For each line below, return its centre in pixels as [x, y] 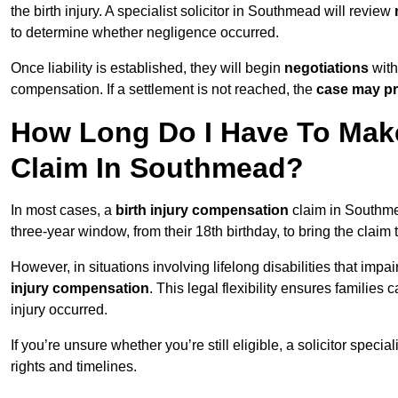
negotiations [325, 68]
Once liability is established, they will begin [146, 68]
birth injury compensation [202, 211]
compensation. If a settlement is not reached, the [163, 90]
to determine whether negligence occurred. [145, 33]
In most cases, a [63, 211]
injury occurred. [59, 310]
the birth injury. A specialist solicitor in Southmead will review [203, 12]
